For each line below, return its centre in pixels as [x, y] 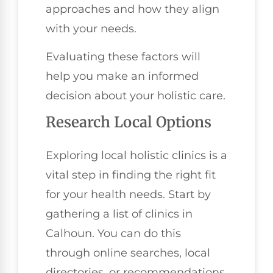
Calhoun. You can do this [113, 234]
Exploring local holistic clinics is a [136, 156]
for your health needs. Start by [128, 195]
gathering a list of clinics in [119, 214]
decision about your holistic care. [136, 95]
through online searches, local [128, 253]
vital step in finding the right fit [131, 175]
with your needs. [91, 28]
